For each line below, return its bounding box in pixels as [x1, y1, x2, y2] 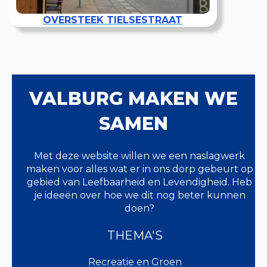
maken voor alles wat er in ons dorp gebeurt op [26, 163, 253, 175]
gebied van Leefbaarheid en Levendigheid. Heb [27, 176, 252, 188]
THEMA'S [107, 228, 163, 243]
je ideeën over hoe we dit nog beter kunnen [33, 190, 246, 201]
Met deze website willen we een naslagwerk [34, 150, 245, 162]
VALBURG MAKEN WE [29, 88, 238, 110]
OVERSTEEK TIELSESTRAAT [43, 14, 182, 26]
